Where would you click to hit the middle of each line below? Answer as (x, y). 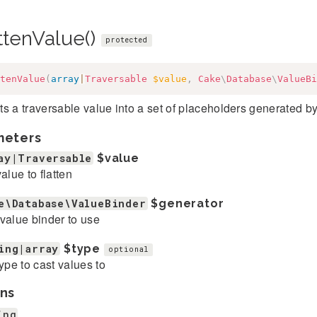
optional (128, 250)
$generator (188, 203)
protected (126, 40)
